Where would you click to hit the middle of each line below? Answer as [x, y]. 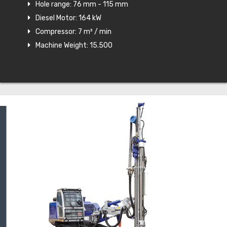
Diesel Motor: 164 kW [68, 18]
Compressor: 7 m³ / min [73, 32]
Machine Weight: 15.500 [74, 46]
